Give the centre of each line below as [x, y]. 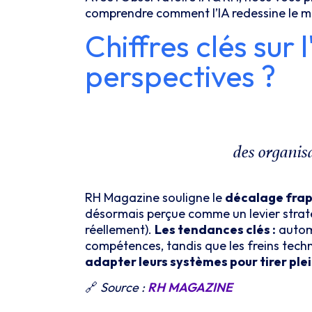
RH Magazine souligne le [155, 197]
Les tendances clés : [215, 229]
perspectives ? [180, 76]
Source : [123, 287]
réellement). [120, 229]
